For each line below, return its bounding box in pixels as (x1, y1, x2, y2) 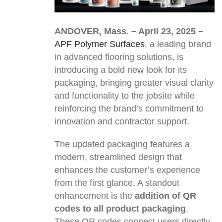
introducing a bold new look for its (55, 65, 187, 75)
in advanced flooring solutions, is (55, 52, 183, 62)
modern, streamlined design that (55, 152, 182, 163)
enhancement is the (55, 191, 135, 201)
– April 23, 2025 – (131, 26, 203, 37)
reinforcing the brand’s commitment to (55, 104, 204, 114)
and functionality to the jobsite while (55, 91, 195, 101)
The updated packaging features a (55, 139, 190, 150)
